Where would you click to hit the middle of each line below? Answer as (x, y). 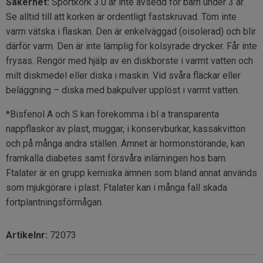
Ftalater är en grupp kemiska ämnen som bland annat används (131, 173)
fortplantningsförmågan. (55, 203)
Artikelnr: (28, 235)
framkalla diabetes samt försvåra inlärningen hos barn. (117, 159)
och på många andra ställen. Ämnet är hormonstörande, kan (125, 144)
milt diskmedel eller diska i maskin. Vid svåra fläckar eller (123, 76)
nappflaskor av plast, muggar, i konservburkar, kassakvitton (126, 129)
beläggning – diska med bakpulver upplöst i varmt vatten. (123, 90)
